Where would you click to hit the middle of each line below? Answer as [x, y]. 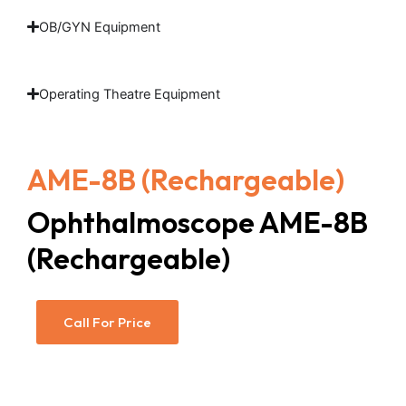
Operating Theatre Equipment [130, 94]
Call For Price [107, 322]
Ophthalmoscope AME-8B [198, 222]
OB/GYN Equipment [100, 27]
